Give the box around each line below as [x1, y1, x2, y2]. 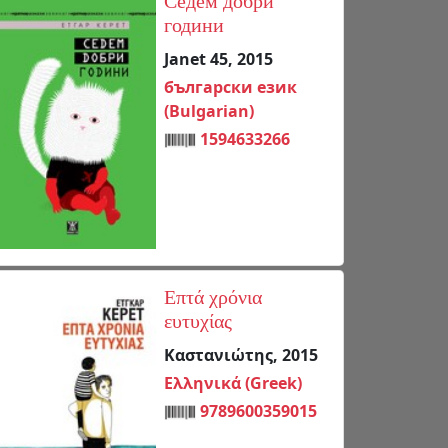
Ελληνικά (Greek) [164, 371, 302, 394]
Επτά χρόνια [164, 288, 262, 309]
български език [164, 75, 297, 98]
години [164, 16, 224, 37]
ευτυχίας [164, 312, 232, 333]
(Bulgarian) [164, 99, 254, 122]
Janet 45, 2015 [164, 47, 273, 70]
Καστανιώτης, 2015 [164, 343, 318, 366]
